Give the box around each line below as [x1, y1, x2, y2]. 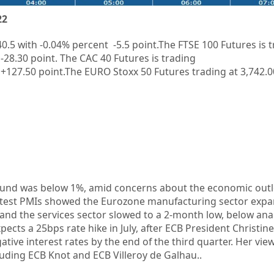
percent [72, 37, 111, 51]
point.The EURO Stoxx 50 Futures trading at [38, 64, 238, 78]
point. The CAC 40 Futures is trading [30, 51, 196, 65]
